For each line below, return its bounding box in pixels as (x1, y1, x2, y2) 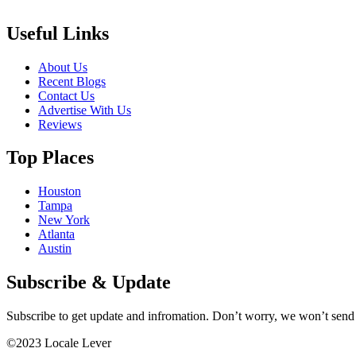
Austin (38, 242, 72, 256)
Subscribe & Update (6, 272, 171, 293)
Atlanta (38, 227, 75, 242)
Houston (38, 184, 81, 199)
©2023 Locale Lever (6, 336, 111, 350)
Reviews (38, 117, 82, 131)
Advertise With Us (38, 103, 131, 117)
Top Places (6, 147, 94, 168)
